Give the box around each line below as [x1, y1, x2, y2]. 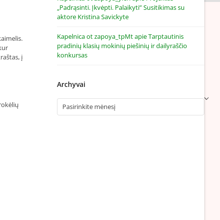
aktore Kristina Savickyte [57, 12, 129, 21]
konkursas [57, 51, 87, 59]
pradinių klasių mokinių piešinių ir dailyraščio [57, 41, 187, 50]
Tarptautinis [148, 32, 184, 41]
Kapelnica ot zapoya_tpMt [57, 32, 133, 41]
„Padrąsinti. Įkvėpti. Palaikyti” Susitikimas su [57, 3, 185, 12]
